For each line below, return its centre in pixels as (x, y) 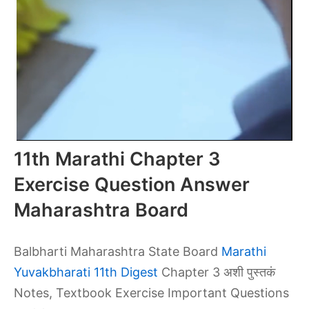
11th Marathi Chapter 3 (117, 159)
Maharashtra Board (101, 210)
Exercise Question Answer (132, 185)
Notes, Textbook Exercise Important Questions (151, 293)
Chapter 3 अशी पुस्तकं (217, 272)
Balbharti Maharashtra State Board (118, 251)
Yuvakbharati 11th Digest (86, 272)
